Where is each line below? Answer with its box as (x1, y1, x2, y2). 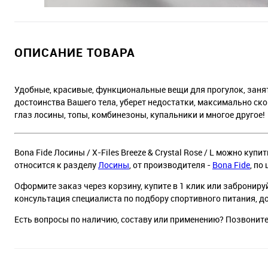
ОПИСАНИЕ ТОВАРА (14, 44, 135, 60)
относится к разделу (14, 159, 98, 170)
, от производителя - (129, 159, 212, 170)
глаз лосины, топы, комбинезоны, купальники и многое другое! (14, 108, 265, 120)
